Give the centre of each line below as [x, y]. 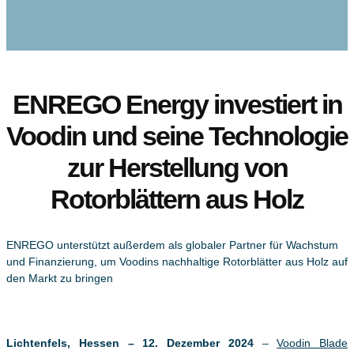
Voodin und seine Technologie [177, 136]
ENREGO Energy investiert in [177, 104]
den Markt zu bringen [60, 279]
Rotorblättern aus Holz [177, 199]
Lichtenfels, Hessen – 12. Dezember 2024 [134, 343]
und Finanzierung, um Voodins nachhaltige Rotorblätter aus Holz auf [177, 262]
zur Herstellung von [177, 168]
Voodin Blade [312, 343]
